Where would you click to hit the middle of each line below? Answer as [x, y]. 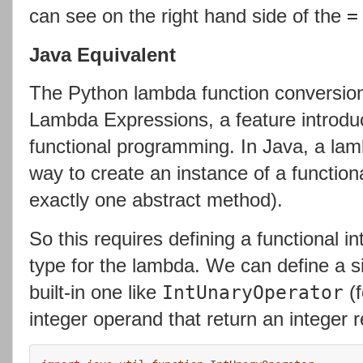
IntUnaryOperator [253, 293]
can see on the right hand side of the [188, 15]
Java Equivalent [102, 54]
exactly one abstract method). [156, 200]
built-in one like [96, 293]
